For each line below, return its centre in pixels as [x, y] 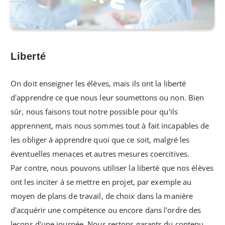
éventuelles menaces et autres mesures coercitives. [100, 154]
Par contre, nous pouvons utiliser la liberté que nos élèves [112, 168]
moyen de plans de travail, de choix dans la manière [102, 196]
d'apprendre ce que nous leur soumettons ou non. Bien [107, 98]
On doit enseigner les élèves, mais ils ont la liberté [98, 84]
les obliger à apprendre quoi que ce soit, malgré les [100, 140]
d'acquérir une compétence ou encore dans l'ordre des [106, 210]
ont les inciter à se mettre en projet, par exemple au [101, 182]
